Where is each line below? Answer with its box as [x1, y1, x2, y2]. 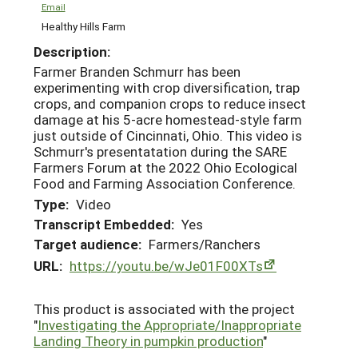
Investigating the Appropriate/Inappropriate [38, 315, 301, 334]
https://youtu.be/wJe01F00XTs [70, 256, 263, 275]
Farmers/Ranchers [149, 234, 261, 253]
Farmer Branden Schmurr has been [34, 62, 241, 82]
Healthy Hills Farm [41, 18, 125, 34]
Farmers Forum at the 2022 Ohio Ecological [34, 158, 297, 177]
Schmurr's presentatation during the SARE [34, 142, 287, 161]
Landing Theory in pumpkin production [34, 331, 263, 350]
